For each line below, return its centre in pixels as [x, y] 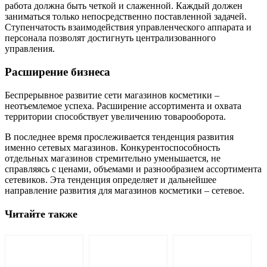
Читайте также [41, 214]
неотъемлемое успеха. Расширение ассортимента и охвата [123, 105]
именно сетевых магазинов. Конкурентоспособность [112, 147]
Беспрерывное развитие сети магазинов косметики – [112, 95]
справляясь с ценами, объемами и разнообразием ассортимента [133, 169]
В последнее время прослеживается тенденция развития [119, 136]
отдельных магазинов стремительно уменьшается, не [113, 158]
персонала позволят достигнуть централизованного [110, 38]
